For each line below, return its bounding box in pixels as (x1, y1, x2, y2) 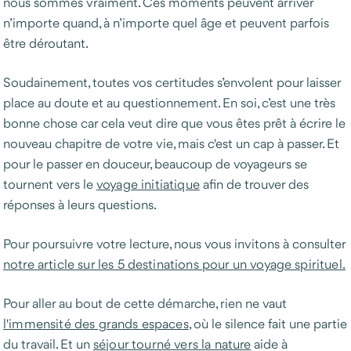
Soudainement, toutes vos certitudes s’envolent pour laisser (3, 74, 341, 91)
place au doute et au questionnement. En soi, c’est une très (3, 94, 335, 111)
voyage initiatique (96, 175, 200, 193)
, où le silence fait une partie (188, 315, 347, 332)
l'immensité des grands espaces (3, 315, 189, 332)
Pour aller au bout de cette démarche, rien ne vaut (3, 295, 287, 312)
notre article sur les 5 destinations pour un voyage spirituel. (3, 255, 346, 273)
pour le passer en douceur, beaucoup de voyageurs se (3, 155, 307, 172)
